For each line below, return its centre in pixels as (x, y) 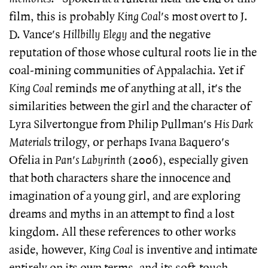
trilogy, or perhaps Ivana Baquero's (140, 142)
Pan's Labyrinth (90, 160)
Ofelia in (32, 160)
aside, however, (49, 250)
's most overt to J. (204, 17)
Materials (30, 142)
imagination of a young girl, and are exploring (125, 196)
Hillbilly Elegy (95, 35)
